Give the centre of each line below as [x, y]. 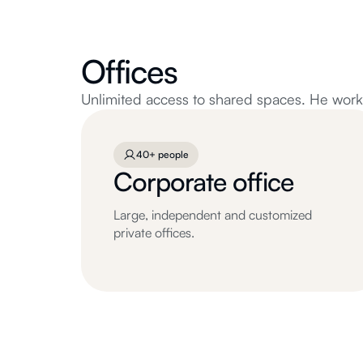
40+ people [162, 154]
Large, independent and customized [213, 215]
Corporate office [203, 181]
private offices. [154, 233]
